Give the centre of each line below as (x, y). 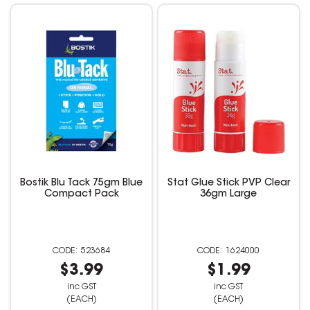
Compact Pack (81, 195)
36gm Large (229, 195)
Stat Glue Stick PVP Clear (228, 184)
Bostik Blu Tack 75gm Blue (82, 184)
